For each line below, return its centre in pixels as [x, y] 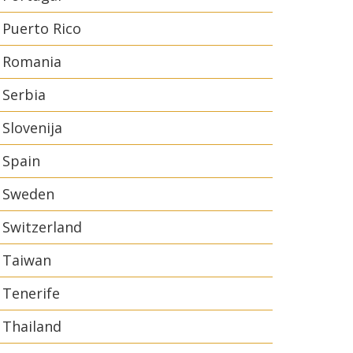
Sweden [28, 194]
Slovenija [32, 128]
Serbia [24, 95]
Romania [32, 61]
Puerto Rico [42, 28]
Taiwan [27, 260]
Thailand [32, 326]
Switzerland [42, 227]
